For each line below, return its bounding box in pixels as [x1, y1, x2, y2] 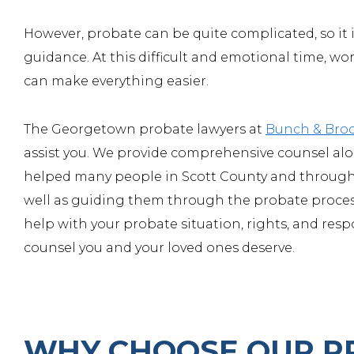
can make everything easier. [24, 73, 209, 88]
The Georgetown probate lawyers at [24, 122, 265, 137]
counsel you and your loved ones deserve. [24, 240, 295, 255]
